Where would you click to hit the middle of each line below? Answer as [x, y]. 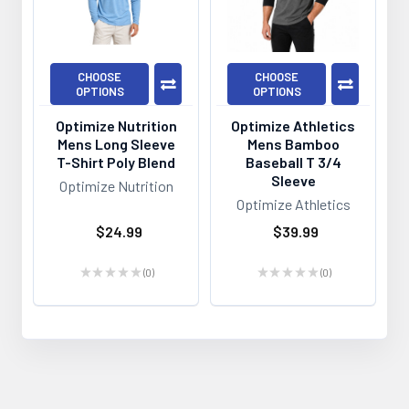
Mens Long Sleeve [116, 144]
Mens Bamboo [293, 144]
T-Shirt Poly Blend [116, 162]
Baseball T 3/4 [293, 162]
